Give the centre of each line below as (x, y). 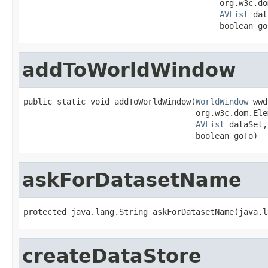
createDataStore (112, 256)
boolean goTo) (141, 135)
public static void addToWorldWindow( (109, 101)
